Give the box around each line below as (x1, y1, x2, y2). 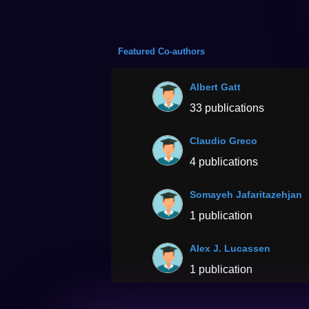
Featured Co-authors (118, 46, 206, 57)
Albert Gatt (190, 81, 241, 93)
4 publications (190, 156, 259, 168)
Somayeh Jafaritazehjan (190, 189, 303, 201)
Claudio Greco (190, 135, 258, 147)
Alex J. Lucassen (190, 243, 271, 255)
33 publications (190, 102, 265, 114)
